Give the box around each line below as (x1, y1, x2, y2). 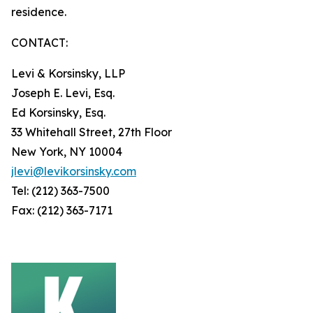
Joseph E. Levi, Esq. (11, 86, 115, 100)
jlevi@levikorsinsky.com (11, 164, 136, 178)
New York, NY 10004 (11, 145, 122, 159)
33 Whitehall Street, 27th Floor (11, 125, 172, 139)
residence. (11, 5, 66, 19)
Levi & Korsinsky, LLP (11, 66, 125, 80)
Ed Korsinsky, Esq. (11, 105, 105, 119)
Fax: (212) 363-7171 (11, 203, 112, 217)
